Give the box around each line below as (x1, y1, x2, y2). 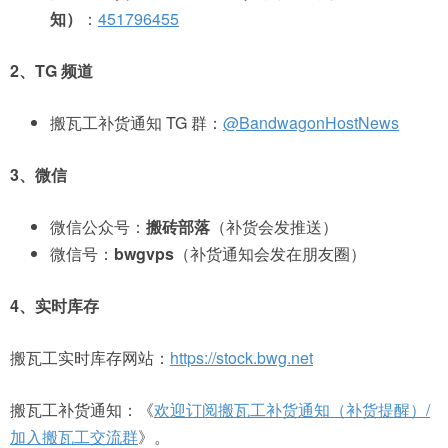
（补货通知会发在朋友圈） (174, 242, 366, 265)
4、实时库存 (10, 294, 99, 317)
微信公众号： (50, 215, 146, 238)
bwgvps (114, 242, 174, 265)
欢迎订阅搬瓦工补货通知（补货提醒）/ (154, 398, 430, 421)
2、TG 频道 (10, 59, 93, 82)
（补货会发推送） (210, 215, 338, 238)
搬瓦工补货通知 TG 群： (50, 111, 223, 134)
